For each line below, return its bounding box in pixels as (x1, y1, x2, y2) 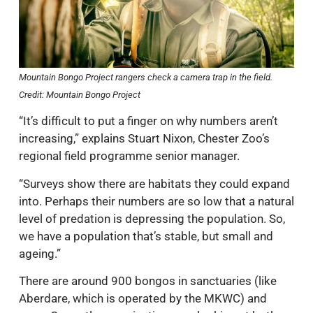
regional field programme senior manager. (19, 149, 240, 163)
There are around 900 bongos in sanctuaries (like (19, 274, 277, 289)
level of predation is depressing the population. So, (19, 211, 285, 226)
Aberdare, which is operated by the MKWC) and (19, 291, 267, 306)
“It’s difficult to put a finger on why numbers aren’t (19, 114, 278, 129)
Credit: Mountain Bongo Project (19, 89, 140, 100)
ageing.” (19, 246, 61, 261)
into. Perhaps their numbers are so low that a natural (19, 194, 294, 208)
